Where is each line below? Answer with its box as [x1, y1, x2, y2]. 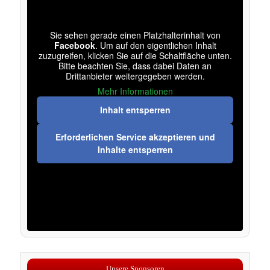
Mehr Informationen [97, 84, 173, 97]
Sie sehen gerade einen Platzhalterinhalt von [49, 28, 221, 41]
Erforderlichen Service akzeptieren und [55, 130, 215, 143]
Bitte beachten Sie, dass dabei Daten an [58, 59, 212, 72]
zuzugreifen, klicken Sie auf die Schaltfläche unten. [38, 49, 232, 61]
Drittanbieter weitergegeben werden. [65, 69, 205, 82]
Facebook [54, 39, 95, 51]
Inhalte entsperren [97, 143, 173, 155]
